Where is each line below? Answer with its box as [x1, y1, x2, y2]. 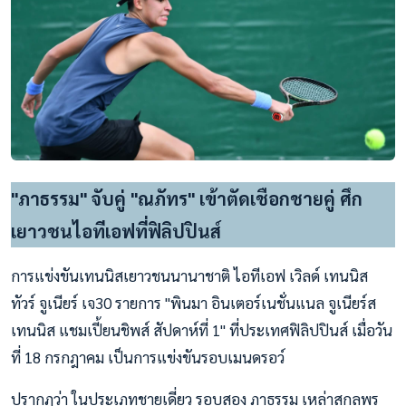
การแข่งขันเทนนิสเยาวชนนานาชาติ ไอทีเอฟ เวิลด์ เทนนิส [11, 266, 368, 286]
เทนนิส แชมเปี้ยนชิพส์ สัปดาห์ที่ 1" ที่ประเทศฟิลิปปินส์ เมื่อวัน [11, 320, 392, 341]
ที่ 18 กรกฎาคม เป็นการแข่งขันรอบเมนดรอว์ [11, 347, 285, 368]
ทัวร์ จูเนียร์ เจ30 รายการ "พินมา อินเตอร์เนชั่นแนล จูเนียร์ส [11, 293, 376, 314]
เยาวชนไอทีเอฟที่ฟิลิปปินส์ [11, 219, 221, 244]
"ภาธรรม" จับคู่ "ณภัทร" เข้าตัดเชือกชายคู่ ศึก [11, 187, 362, 211]
